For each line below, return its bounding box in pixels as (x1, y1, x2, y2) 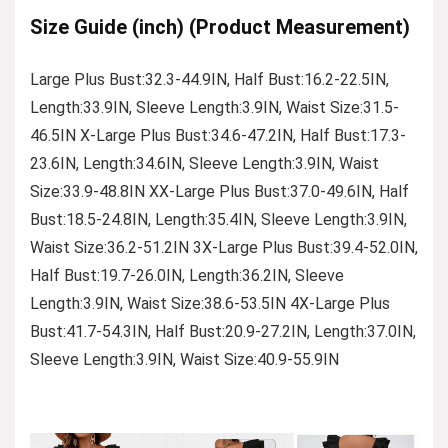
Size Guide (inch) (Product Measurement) (30, 14, 410, 39)
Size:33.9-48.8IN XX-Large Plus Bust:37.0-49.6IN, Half (30, 181, 409, 201)
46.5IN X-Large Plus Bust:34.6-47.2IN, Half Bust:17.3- (30, 125, 406, 145)
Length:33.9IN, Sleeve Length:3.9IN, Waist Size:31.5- (30, 97, 399, 117)
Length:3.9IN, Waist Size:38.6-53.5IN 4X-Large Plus (30, 293, 390, 313)
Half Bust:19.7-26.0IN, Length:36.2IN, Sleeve (30, 265, 344, 285)
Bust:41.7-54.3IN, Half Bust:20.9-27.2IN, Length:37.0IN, (30, 321, 416, 341)
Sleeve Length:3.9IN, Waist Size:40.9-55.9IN (30, 349, 339, 369)
